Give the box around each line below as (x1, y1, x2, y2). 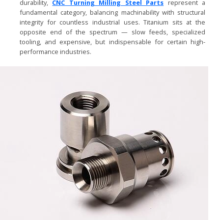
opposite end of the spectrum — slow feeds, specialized (20, 27, 205, 36)
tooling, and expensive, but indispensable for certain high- (20, 37, 205, 46)
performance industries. (20, 47, 91, 56)
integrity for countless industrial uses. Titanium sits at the (20, 17, 205, 27)
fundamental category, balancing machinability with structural (20, 7, 205, 17)
